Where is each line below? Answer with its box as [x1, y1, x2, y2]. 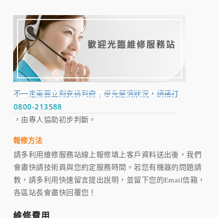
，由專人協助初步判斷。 [14, 116, 96, 124]
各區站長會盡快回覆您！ [14, 189, 96, 197]
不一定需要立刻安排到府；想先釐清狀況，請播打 [14, 90, 179, 98]
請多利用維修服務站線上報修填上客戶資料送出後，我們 [14, 151, 202, 159]
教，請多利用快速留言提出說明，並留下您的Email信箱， [14, 176, 205, 184]
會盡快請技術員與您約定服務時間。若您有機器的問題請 [14, 163, 202, 172]
